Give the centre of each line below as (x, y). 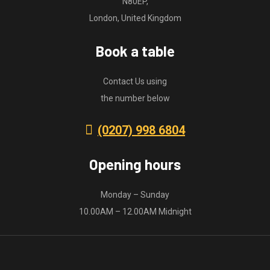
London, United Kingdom (135, 18)
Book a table (135, 51)
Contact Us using (135, 81)
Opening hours (135, 164)
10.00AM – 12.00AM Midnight (135, 211)
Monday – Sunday (135, 194)
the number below (135, 98)
